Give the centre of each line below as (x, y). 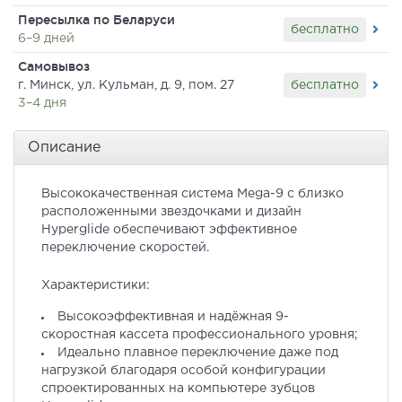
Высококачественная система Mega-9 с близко (192, 194)
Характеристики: (96, 286)
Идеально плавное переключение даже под (198, 353)
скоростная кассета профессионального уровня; (200, 335)
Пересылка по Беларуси (96, 20)
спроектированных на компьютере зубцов (178, 389)
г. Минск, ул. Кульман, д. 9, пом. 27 (126, 86)
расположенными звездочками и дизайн (171, 212)
